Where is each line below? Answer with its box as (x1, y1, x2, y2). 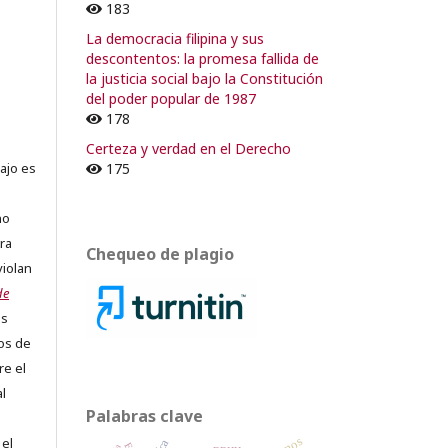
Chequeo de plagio (86, 242, 234, 265)
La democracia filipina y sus (86, 28, 264, 48)
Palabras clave (86, 404, 203, 427)
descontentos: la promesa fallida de (86, 48, 319, 68)
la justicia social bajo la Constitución (86, 68, 323, 88)
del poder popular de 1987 (86, 88, 256, 108)
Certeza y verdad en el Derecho (86, 138, 291, 158)
